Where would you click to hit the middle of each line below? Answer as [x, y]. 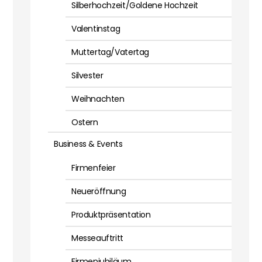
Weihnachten [98, 99]
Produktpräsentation [111, 215]
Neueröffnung [99, 192]
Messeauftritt [97, 238]
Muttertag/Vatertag [110, 52]
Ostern [85, 123]
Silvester [87, 76]
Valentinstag [96, 29]
